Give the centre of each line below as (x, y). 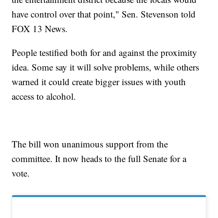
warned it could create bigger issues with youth (99, 81)
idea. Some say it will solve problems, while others (106, 67)
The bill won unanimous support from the (90, 144)
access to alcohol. (44, 96)
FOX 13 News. (40, 28)
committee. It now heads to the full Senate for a (99, 158)
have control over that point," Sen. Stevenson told (104, 14)
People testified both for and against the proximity (105, 52)
